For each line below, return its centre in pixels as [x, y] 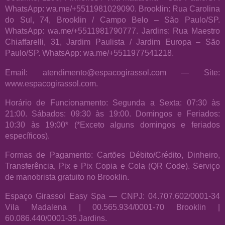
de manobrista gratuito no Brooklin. [67, 177]
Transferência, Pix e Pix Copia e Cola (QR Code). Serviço [113, 166]
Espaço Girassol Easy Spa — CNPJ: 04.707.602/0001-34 [113, 196]
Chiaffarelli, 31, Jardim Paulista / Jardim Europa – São [113, 42]
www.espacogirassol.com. [51, 83]
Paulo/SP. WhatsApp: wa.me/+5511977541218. [89, 53]
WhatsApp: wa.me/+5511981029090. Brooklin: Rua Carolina [113, 9]
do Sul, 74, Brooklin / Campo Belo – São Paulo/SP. [113, 20]
